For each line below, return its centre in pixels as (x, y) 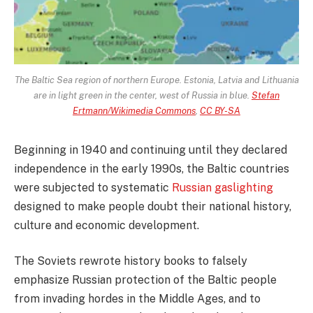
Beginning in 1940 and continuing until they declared (151, 150)
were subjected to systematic (93, 187)
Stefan (265, 95)
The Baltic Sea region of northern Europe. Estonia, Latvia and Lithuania (156, 79)
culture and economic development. (107, 225)
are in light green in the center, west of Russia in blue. (143, 95)
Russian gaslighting (223, 187)
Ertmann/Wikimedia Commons (134, 110)
